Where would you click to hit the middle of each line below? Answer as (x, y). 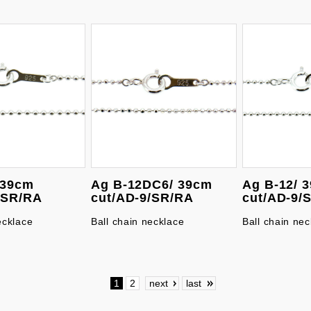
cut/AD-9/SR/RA (142, 198)
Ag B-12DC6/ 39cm (152, 185)
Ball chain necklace (138, 221)
